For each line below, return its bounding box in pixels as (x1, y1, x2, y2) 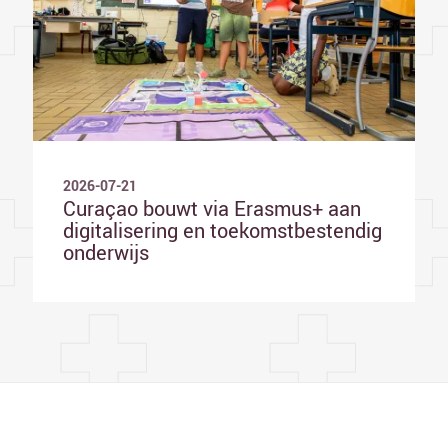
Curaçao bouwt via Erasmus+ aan (63, 195, 361, 223)
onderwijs (63, 239, 149, 267)
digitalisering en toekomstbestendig (63, 217, 382, 245)
